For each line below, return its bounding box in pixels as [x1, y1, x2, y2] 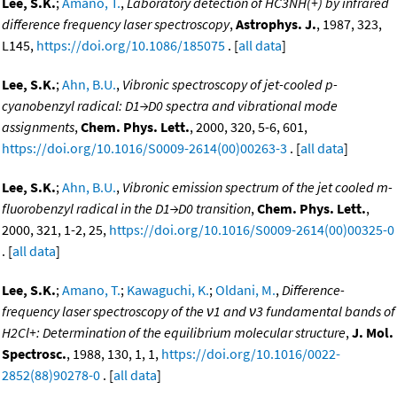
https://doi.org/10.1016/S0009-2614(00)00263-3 [2, 139, 287, 158]
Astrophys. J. [236, 15, 316, 34]
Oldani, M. [215, 281, 276, 300]
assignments [2, 118, 74, 136]
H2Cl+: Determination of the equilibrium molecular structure [2, 323, 346, 342]
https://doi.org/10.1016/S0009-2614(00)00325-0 [109, 221, 394, 239]
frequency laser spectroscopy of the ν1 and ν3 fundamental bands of [2, 302, 395, 321]
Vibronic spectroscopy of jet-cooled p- [122, 75, 338, 94]
